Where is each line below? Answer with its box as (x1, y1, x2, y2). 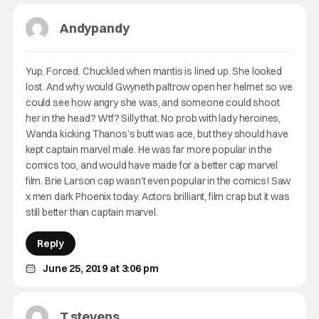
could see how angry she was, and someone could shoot (25, 96, 280, 109)
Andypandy (59, 20, 130, 36)
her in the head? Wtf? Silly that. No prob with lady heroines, (25, 112, 281, 125)
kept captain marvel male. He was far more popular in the (25, 143, 272, 156)
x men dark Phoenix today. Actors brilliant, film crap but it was (25, 190, 290, 203)
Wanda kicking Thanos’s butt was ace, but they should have (25, 127, 288, 140)
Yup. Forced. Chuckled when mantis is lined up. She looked (25, 65, 282, 78)
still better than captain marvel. (25, 206, 158, 219)
